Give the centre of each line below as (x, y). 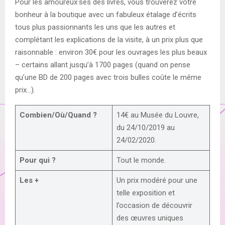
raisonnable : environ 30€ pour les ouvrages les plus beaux (111, 52)
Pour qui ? (37, 160)
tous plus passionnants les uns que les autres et (95, 27)
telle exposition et (145, 193)
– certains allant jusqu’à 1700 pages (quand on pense (103, 65)
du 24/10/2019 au (145, 127)
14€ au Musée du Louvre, (157, 115)
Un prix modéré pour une (157, 180)
